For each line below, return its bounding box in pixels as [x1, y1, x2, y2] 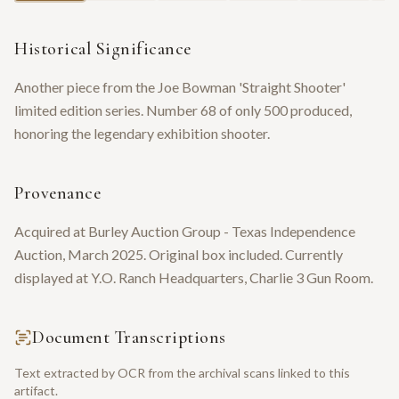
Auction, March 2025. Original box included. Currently [14, 246, 343, 264]
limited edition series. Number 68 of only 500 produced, [14, 102, 352, 119]
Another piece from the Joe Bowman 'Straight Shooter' [14, 78, 346, 96]
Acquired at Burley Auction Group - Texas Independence [14, 223, 355, 240]
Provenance [14, 183, 101, 205]
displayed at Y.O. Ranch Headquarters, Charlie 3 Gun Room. [14, 269, 373, 287]
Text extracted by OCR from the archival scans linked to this [14, 365, 350, 381]
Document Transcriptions [32, 327, 226, 349]
